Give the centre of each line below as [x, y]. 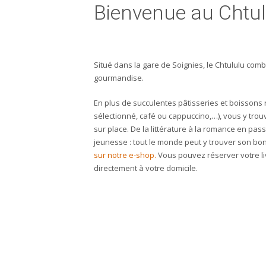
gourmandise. [119, 77]
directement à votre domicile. [146, 168]
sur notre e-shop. [125, 155]
